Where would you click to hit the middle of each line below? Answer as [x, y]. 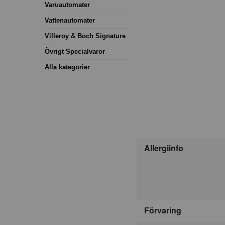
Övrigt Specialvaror [75, 51]
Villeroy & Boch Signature [85, 36]
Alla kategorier [67, 67]
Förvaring [163, 210]
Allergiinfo [164, 148]
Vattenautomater [70, 20]
